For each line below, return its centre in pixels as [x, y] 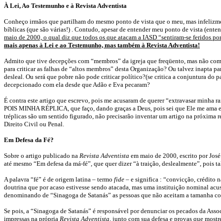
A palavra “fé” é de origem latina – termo [59, 179]
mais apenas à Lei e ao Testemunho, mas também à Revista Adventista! [102, 45]
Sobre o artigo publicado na [42, 156]
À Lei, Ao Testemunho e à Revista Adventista [65, 6]
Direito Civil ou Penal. [34, 124]
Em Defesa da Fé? [29, 140]
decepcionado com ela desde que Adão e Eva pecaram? [77, 85]
